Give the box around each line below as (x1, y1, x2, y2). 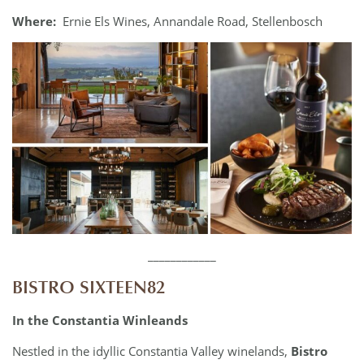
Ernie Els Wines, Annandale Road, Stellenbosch (59, 12, 323, 29)
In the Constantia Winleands (12, 312, 191, 329)
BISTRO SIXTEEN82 (12, 276, 165, 298)
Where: (12, 12, 59, 29)
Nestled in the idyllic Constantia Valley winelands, (12, 342, 291, 359)
